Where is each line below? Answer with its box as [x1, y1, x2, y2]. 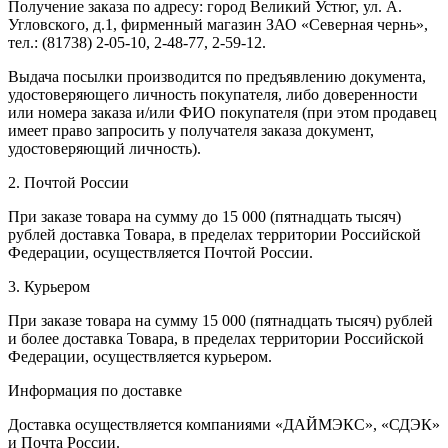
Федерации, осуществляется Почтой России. [8, 243, 313, 261]
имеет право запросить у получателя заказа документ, [8, 121, 374, 139]
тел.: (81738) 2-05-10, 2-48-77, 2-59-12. [8, 33, 266, 51]
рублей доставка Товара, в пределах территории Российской [8, 225, 421, 243]
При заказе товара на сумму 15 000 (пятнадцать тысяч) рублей [8, 311, 433, 329]
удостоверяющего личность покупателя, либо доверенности [8, 85, 418, 103]
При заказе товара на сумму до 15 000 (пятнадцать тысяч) [8, 207, 401, 225]
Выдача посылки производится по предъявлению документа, [8, 67, 426, 85]
